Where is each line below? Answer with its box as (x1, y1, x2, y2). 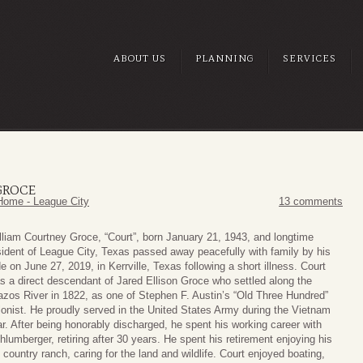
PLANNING (195, 53, 254, 64)
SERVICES (283, 53, 336, 64)
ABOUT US (113, 53, 166, 64)
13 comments (279, 195, 343, 208)
